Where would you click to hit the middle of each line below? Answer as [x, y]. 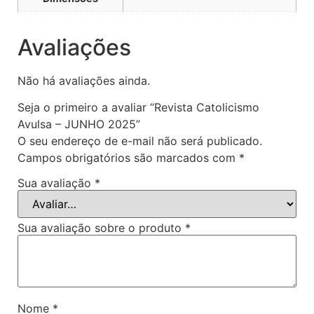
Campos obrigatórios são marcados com [128, 158]
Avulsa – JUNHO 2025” [79, 124]
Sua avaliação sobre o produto [101, 228]
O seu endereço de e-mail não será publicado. [140, 141]
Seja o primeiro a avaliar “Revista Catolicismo [138, 108]
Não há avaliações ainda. [84, 81]
